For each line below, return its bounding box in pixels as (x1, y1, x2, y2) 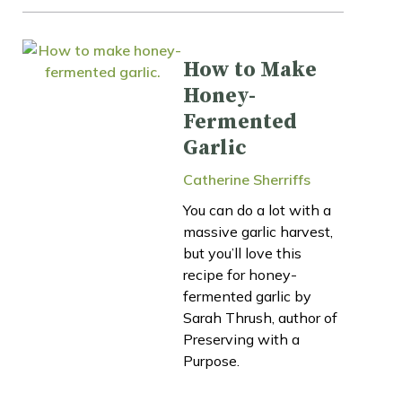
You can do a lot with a (183, 200, 331, 219)
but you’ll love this (183, 243, 301, 262)
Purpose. (183, 351, 240, 370)
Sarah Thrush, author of (183, 308, 337, 327)
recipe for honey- (183, 265, 297, 284)
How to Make (183, 56, 317, 83)
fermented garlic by (183, 286, 311, 305)
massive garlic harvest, (183, 222, 333, 240)
